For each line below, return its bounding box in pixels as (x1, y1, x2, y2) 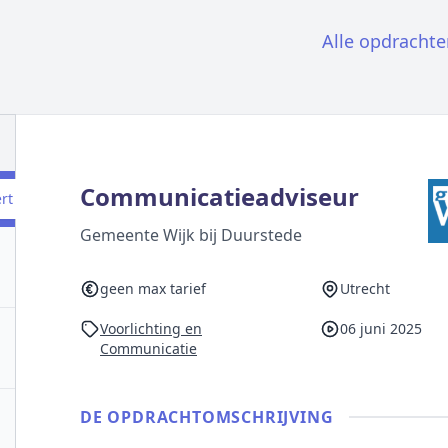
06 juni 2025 (339, 319, 422, 338)
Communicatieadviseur (80, 180, 359, 213)
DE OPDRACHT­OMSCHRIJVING (80, 406, 334, 428)
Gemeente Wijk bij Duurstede (80, 224, 302, 246)
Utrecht (339, 279, 390, 298)
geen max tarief (100, 279, 206, 298)
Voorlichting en (100, 319, 202, 338)
